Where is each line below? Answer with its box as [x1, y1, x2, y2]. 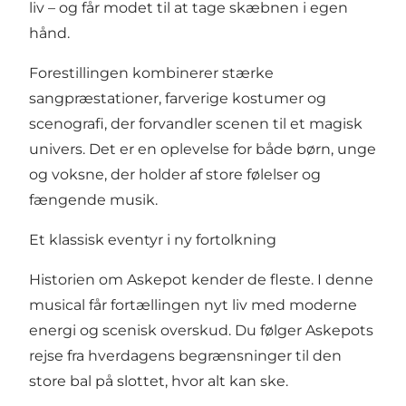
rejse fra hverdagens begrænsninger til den [29, 346, 342, 364]
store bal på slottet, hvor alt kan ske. [29, 372, 288, 390]
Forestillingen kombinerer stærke [29, 63, 274, 82]
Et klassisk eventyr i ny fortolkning [29, 230, 276, 248]
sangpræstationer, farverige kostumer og [29, 89, 326, 107]
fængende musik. [29, 190, 158, 208]
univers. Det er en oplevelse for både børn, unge [29, 140, 376, 158]
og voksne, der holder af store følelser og [29, 165, 321, 183]
